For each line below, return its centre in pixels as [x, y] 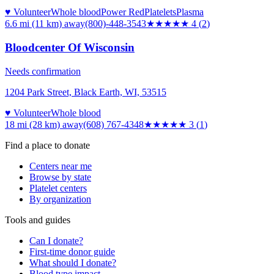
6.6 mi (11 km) [33, 24]
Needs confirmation [43, 71]
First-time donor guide [72, 251]
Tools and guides [38, 220]
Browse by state [60, 177]
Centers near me [61, 166]
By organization [60, 199]
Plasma [190, 12]
